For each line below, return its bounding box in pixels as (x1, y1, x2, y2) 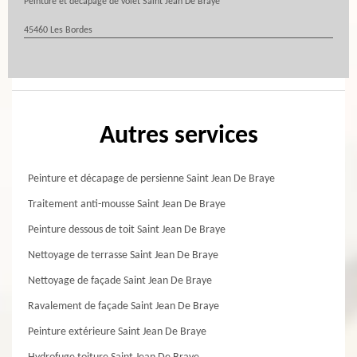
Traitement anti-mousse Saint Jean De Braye (28, 198, 226, 210)
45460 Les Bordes (24, 25, 92, 35)
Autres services (99, 124, 258, 149)
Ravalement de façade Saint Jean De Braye (28, 300, 219, 312)
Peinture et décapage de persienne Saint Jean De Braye (28, 173, 275, 185)
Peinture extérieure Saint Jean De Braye (28, 326, 206, 338)
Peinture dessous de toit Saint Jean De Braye (28, 224, 226, 236)
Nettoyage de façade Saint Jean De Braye (28, 275, 212, 287)
